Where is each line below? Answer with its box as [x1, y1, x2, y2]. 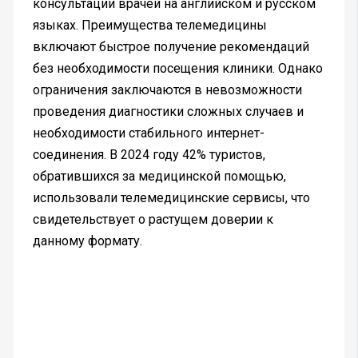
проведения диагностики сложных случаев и [32, 104, 304, 120]
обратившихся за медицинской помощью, [32, 169, 286, 185]
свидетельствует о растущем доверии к [32, 212, 273, 228]
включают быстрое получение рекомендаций [32, 39, 309, 55]
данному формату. [32, 233, 142, 249]
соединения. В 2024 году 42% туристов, [32, 147, 265, 163]
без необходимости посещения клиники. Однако [32, 61, 323, 77]
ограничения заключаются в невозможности [32, 82, 302, 98]
